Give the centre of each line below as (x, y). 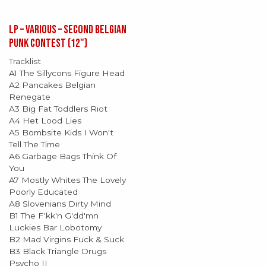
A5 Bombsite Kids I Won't (61, 132)
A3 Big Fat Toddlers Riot (58, 109)
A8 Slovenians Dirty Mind (60, 204)
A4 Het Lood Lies (45, 121)
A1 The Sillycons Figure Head (67, 73)
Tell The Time (34, 144)
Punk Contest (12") (48, 43)
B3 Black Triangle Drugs (58, 251)
